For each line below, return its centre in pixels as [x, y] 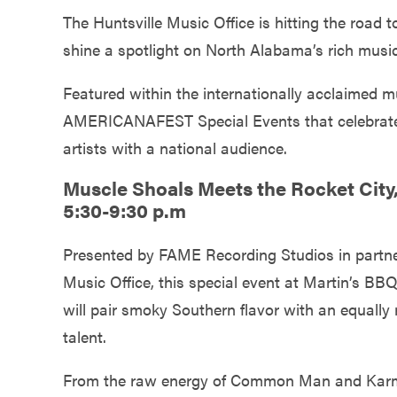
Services [49, 79]
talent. [85, 337]
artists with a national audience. [175, 147]
